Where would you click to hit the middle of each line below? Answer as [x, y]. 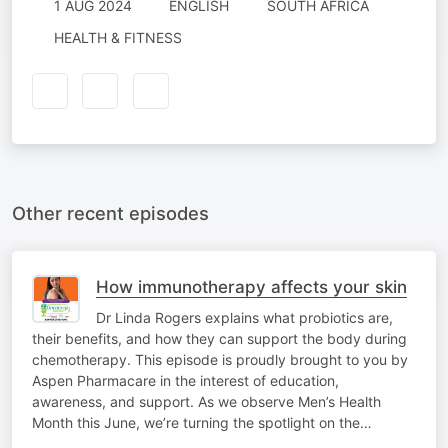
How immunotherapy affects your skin [251, 286]
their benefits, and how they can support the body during [219, 338]
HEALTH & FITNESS [117, 37]
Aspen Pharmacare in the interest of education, [185, 380]
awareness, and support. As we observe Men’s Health [206, 401]
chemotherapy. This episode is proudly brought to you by [220, 359]
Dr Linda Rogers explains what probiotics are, [244, 317]
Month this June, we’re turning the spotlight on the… [202, 422]
